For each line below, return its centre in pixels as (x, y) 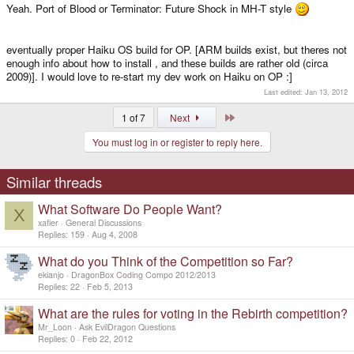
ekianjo (51, 274)
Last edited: (284, 91)
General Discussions (104, 222)
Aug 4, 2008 (115, 235)
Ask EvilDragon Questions (127, 326)
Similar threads (54, 181)
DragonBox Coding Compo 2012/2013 (143, 274)
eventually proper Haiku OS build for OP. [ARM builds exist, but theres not (177, 49)
